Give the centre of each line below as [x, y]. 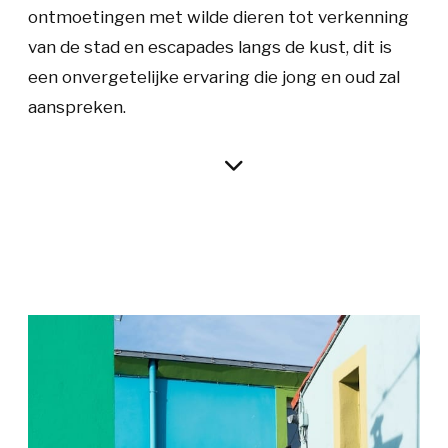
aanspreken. [77, 106]
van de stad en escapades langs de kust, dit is [210, 46]
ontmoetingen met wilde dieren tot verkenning [218, 16]
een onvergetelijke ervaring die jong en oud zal [214, 76]
